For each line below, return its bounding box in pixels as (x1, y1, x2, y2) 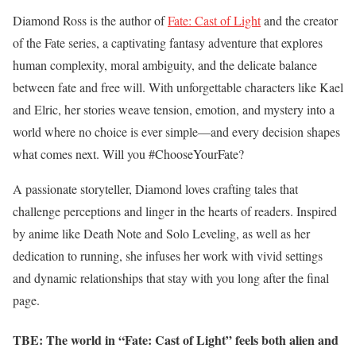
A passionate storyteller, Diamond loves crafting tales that (13, 180, 298, 198)
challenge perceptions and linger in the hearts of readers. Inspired (13, 203, 337, 220)
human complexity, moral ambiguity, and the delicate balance (13, 56, 317, 74)
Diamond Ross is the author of (13, 12, 168, 29)
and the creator (261, 12, 338, 29)
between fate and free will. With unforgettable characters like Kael (13, 79, 343, 96)
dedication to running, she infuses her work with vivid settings (13, 247, 323, 265)
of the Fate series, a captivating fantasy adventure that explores (13, 34, 323, 52)
